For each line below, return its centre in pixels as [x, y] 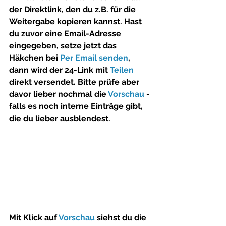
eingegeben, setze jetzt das [64, 46]
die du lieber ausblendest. [60, 119]
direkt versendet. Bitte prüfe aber [75, 82]
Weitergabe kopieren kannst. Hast [76, 22]
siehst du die [122, 217]
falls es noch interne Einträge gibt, [77, 106]
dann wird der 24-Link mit [60, 70]
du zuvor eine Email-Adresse [66, 34]
